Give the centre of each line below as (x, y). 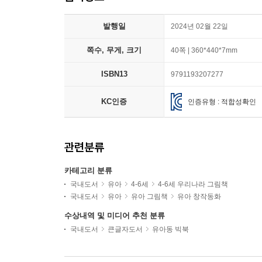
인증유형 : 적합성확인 (222, 101)
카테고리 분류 (88, 170)
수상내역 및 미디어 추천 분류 (115, 216)
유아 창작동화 (199, 196)
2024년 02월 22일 (199, 26)
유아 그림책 (149, 196)
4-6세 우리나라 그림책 (193, 184)
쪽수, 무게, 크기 (114, 50)
